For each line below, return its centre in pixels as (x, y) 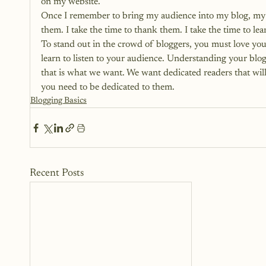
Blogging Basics (58, 101)
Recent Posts (57, 173)
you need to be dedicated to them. (108, 87)
